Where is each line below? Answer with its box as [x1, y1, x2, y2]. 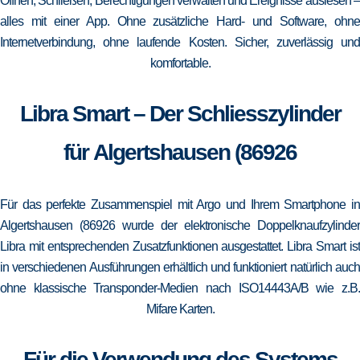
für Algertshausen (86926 [63, 140, 297, 165]
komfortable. [149, 56, 211, 70]
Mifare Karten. [145, 302, 215, 316]
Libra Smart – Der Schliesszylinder [19, 101, 341, 126]
